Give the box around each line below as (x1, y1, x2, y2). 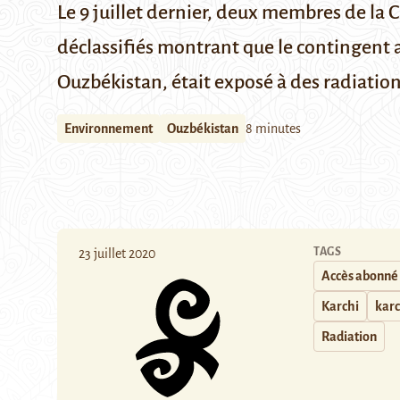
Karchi (321, 299, 359, 313)
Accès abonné (321, 269, 398, 283)
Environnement (64, 121, 153, 136)
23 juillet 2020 (79, 246, 155, 261)
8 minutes (246, 121, 301, 136)
